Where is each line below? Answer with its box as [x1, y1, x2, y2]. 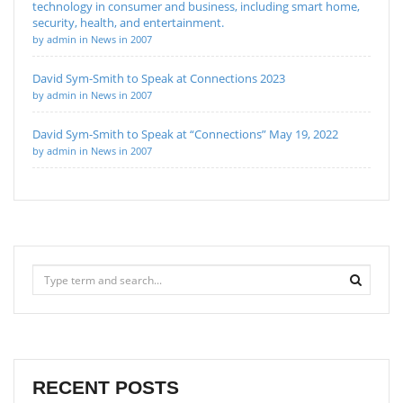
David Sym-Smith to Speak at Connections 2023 [32, 70, 285, 87]
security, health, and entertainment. [32, 14, 224, 31]
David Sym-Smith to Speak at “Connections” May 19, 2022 [32, 126, 338, 143]
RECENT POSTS [32, 377, 179, 399]
